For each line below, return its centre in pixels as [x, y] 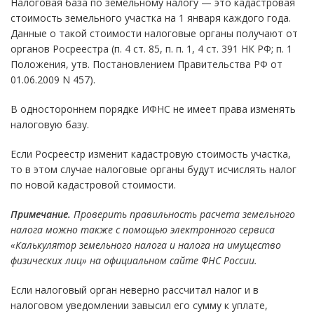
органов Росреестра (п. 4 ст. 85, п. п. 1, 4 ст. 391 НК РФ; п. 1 [151, 48]
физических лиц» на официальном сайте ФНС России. [134, 260]
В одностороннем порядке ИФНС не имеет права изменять [153, 109]
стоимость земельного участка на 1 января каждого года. [151, 18]
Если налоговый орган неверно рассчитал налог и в [135, 289]
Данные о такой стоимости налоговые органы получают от [154, 33]
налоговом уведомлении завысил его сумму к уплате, [139, 305]
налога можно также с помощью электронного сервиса [143, 229]
